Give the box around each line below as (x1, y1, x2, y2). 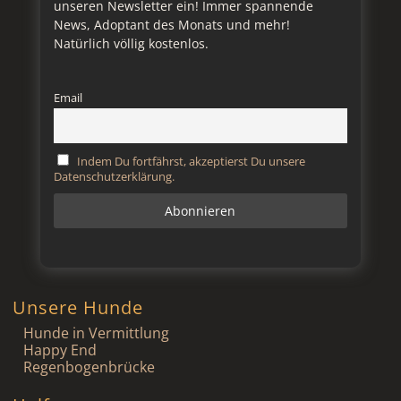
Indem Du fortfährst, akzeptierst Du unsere (77, 154, 306, 170)
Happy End (23, 339, 97, 360)
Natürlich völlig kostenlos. (53, 34, 209, 52)
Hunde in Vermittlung (23, 322, 169, 343)
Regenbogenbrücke (23, 356, 155, 377)
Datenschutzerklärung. (53, 169, 175, 185)
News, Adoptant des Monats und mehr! (53, 15, 290, 33)
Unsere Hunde (13, 294, 143, 320)
